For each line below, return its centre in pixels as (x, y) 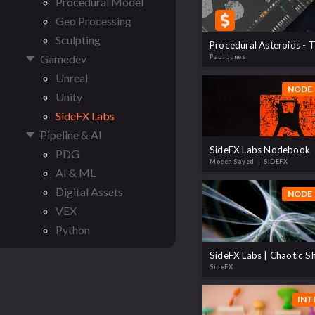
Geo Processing (94, 21)
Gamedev (63, 59)
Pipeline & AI (71, 135)
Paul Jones (228, 56)
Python (73, 230)
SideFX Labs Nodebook (260, 150)
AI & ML (76, 173)
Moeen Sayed (233, 162)
